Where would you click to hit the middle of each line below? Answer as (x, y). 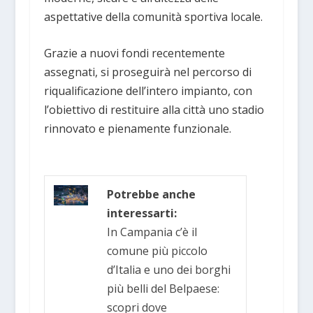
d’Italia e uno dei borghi (169, 269)
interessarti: (142, 213)
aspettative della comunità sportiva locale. (153, 16)
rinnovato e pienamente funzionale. (137, 129)
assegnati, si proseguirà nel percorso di (147, 72)
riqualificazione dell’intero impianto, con (148, 91)
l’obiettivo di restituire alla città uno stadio (154, 110)
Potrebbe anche (152, 194)
